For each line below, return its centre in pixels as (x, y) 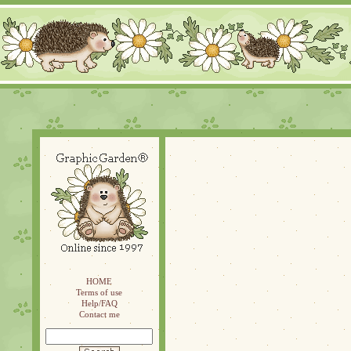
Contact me (99, 314)
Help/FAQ (99, 303)
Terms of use (99, 292)
